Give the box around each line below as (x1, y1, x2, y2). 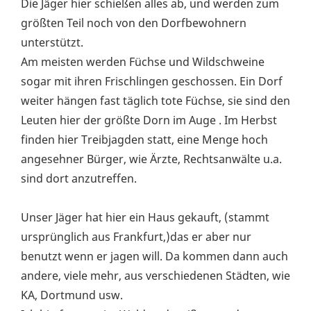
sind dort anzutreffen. (21, 171, 137, 187)
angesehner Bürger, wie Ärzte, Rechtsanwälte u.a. (21, 151, 282, 167)
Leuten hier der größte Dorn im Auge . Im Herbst (21, 112, 277, 128)
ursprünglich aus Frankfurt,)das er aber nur (21, 229, 251, 245)
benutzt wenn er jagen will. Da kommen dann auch (21, 249, 288, 264)
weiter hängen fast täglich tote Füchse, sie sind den (21, 93, 290, 109)
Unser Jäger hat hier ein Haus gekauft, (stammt (21, 210, 269, 226)
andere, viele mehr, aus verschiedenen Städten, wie (21, 268, 290, 284)
